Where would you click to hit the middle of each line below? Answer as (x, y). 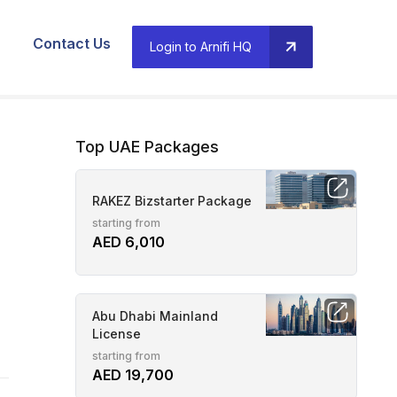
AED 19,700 (133, 374)
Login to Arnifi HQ (201, 47)
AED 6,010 (128, 241)
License (117, 333)
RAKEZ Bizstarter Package (172, 200)
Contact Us (72, 43)
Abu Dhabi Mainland (155, 315)
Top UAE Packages (147, 146)
